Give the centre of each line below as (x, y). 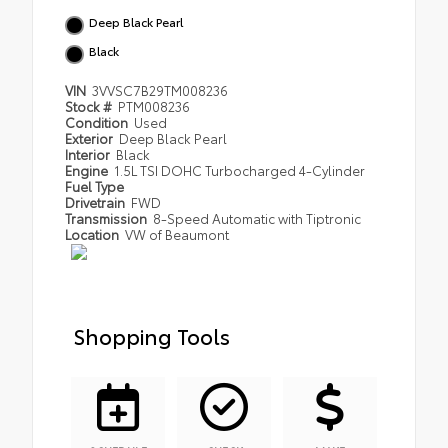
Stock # (90, 105)
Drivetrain (96, 201)
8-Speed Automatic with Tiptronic (257, 217)
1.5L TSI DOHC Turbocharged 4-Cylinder (240, 169)
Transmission (107, 217)
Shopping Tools (151, 334)
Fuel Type (94, 185)
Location (93, 233)
